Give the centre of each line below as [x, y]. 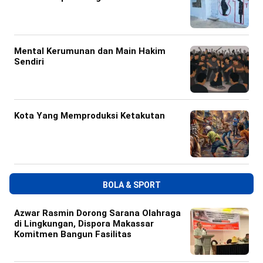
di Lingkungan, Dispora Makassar [84, 224]
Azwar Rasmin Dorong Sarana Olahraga [97, 213]
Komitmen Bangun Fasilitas [73, 235]
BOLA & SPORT [131, 185]
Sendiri [29, 62]
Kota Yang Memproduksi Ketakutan [90, 116]
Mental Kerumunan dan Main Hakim [90, 51]
